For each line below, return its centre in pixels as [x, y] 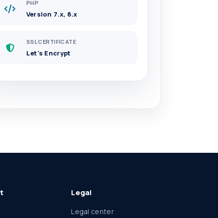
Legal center [92, 211]
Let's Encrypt [48, 53]
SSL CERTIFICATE [51, 42]
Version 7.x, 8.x [52, 14]
